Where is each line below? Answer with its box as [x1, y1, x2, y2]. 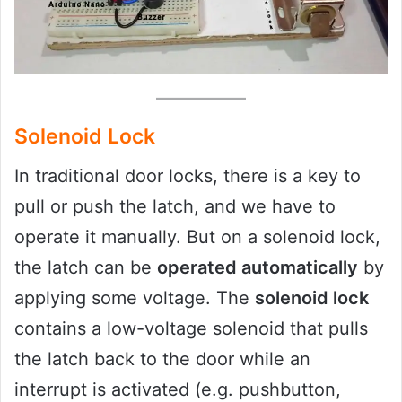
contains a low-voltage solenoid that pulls [14, 318, 368, 340]
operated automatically [157, 257, 358, 279]
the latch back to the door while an [14, 348, 310, 371]
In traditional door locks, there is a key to [14, 165, 361, 188]
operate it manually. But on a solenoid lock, [14, 226, 380, 249]
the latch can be [14, 257, 157, 279]
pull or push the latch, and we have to [14, 196, 336, 218]
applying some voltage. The [14, 287, 255, 310]
